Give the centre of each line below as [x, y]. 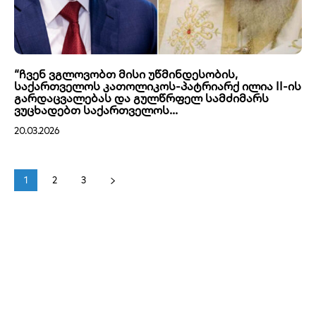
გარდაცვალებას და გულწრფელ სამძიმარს [141, 98]
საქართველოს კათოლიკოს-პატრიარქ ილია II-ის [158, 86]
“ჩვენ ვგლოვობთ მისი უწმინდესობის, [126, 74]
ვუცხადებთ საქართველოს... [96, 110]
